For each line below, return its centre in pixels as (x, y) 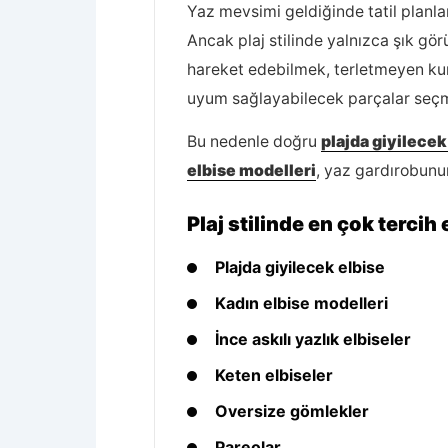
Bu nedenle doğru (254, 141)
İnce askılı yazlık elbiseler (313, 339)
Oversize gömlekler (292, 411)
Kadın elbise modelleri (301, 303)
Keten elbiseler (274, 375)
